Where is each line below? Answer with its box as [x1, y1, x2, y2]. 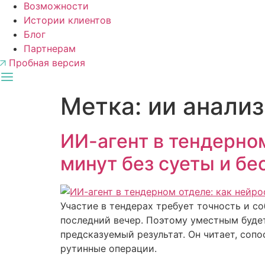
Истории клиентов [24, 14, 111, 27]
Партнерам [24, 43, 76, 55]
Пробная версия [9, 57, 85, 69]
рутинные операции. [60, 243, 160, 255]
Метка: [60, 92, 148, 121]
